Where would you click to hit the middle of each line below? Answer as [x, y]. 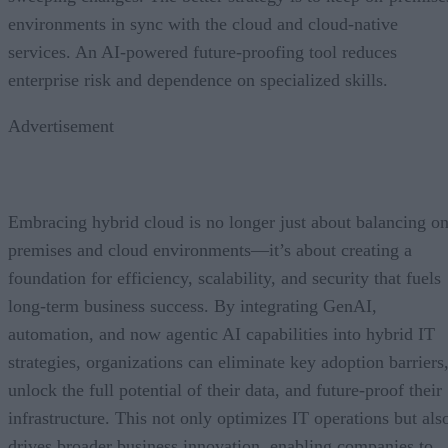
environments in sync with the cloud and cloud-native [203, 23]
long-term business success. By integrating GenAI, [192, 305]
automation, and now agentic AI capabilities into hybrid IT [221, 333]
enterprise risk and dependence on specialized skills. [198, 79]
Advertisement [61, 125]
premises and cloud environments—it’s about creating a [210, 249]
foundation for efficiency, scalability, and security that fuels [224, 277]
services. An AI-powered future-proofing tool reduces [202, 51]
